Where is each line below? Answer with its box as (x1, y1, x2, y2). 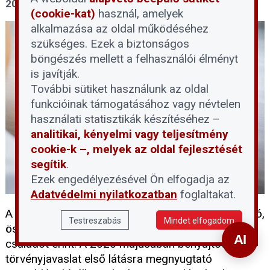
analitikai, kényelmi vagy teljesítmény (30, 127, 228, 141)
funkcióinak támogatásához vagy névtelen (30, 97, 240, 111)
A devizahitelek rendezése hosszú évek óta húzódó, (5, 207, 265, 221)
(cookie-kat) (30, 7, 95, 20)
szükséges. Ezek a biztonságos (30, 37, 189, 51)
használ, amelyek (95, 7, 183, 20)
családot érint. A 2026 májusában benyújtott (5, 237, 228, 251)
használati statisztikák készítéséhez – (30, 112, 220, 126)
